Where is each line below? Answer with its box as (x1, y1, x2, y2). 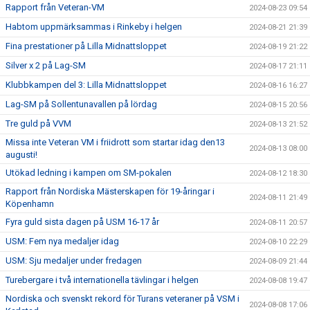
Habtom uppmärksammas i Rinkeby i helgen (6, 21, 182, 32)
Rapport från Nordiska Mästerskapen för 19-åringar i (6, 186, 215, 197)
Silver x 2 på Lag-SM (6, 60, 86, 71)
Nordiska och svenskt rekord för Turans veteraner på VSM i (6, 293, 239, 304)
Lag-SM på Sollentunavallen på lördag (6, 99, 157, 109)
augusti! (6, 149, 37, 160)
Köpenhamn (6, 199, 54, 209)
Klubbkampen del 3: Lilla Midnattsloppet (6, 80, 167, 90)
